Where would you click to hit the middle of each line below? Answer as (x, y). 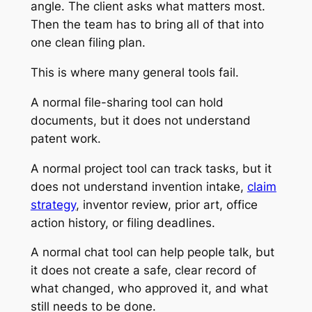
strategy (53, 204)
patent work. (65, 138)
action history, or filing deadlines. (123, 223)
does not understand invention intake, (139, 186)
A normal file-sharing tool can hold (127, 102)
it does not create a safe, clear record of (143, 271)
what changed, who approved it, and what (149, 289)
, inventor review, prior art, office (166, 204)
